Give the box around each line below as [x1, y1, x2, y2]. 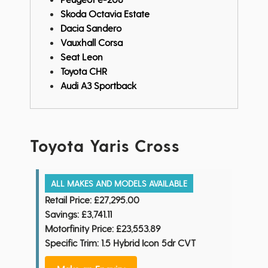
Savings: [45, 208, 79, 220]
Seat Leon [60, 51, 103, 63]
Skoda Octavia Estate [60, 8, 150, 20]
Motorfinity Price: [45, 223, 114, 234]
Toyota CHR [60, 65, 107, 77]
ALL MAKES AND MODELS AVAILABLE [51, 178, 187, 189]
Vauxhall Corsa [60, 36, 123, 48]
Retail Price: [45, 194, 92, 206]
